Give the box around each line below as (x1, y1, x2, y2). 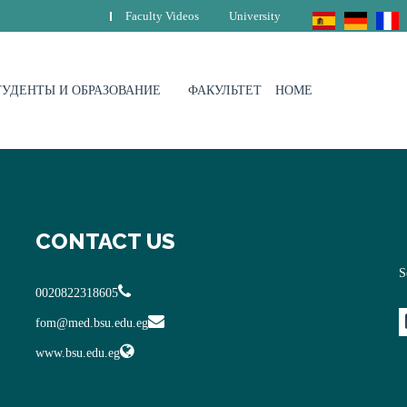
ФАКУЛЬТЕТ (188, 84, 262, 97)
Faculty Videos (125, 9, 199, 23)
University (229, 9, 281, 23)
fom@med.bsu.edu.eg (35, 316, 148, 330)
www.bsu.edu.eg (35, 346, 120, 360)
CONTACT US (35, 228, 175, 254)
